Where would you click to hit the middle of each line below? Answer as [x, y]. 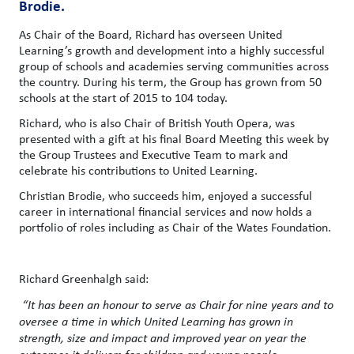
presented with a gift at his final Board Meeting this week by [174, 138]
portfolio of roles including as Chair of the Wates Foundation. [175, 227]
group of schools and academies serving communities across [174, 66]
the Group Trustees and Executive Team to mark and [153, 154]
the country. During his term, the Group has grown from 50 [170, 81]
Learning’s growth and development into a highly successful [172, 50]
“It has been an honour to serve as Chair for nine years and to [178, 304]
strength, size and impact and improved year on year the [163, 337]
